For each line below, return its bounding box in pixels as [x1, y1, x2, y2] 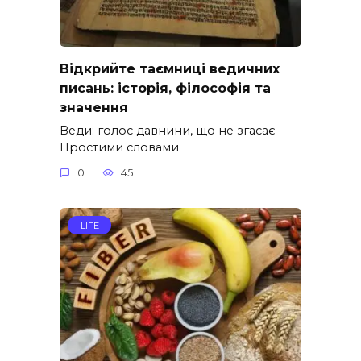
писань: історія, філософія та [60, 80, 271, 96]
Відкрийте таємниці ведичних [60, 60, 280, 77]
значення [60, 99, 128, 115]
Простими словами [60, 139, 179, 155]
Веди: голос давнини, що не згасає [60, 122, 276, 138]
